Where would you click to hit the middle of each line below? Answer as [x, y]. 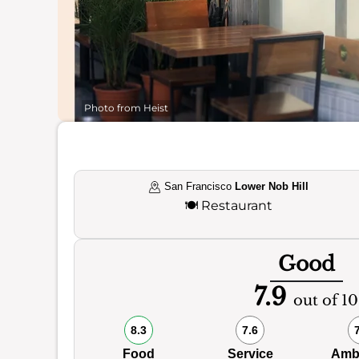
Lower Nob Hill [272, 186]
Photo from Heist [126, 108]
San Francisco [198, 186]
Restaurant [237, 206]
